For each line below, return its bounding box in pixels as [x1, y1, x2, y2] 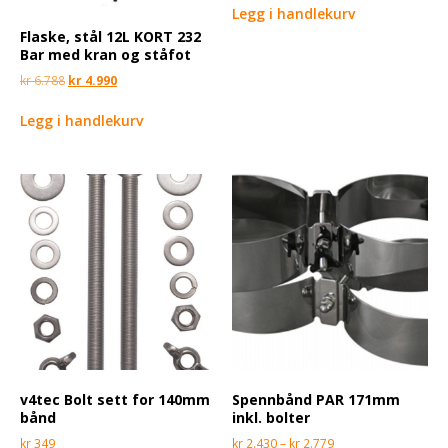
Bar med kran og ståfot [20, 45, 191, 65]
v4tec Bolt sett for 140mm [20, 390, 210, 410]
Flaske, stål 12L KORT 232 [20, 27, 201, 47]
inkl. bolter [232, 408, 311, 428]
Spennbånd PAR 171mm [232, 390, 401, 410]
